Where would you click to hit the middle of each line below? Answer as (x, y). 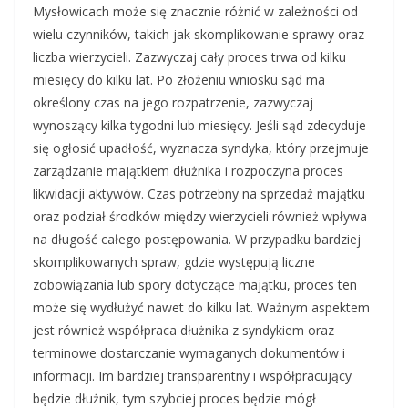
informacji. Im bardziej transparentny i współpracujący (192, 376)
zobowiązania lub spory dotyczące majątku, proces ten (195, 285)
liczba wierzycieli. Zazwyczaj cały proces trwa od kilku (189, 57)
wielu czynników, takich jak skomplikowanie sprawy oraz (199, 35)
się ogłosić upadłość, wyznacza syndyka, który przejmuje (201, 148)
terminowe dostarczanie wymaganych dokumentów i (189, 353)
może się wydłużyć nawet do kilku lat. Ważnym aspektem (201, 308)
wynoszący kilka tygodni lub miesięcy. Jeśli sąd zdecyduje (199, 126)
